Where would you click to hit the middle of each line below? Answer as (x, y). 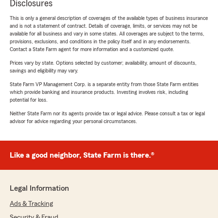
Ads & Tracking (31, 204)
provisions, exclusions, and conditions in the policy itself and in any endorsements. (100, 42)
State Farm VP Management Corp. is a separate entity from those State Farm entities (104, 84)
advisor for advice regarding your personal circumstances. (73, 121)
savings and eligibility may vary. (44, 71)
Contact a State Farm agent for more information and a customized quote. (92, 49)
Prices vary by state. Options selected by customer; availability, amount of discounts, (103, 63)
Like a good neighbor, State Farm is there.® (82, 155)
